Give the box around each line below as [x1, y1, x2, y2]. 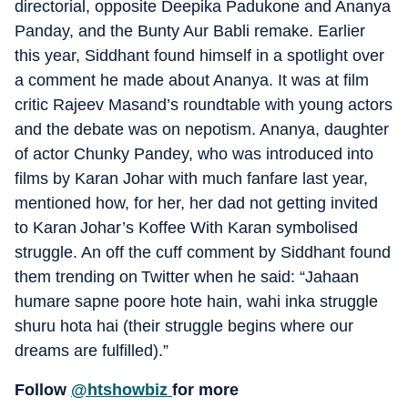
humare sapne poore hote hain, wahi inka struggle [15, 291, 378, 311]
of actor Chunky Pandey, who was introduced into [15, 144, 373, 163]
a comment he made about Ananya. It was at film [15, 70, 369, 89]
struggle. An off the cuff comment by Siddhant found [15, 242, 391, 261]
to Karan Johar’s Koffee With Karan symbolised [15, 218, 358, 237]
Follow [15, 380, 71, 399]
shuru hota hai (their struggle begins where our [15, 316, 353, 335]
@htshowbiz [71, 380, 172, 399]
